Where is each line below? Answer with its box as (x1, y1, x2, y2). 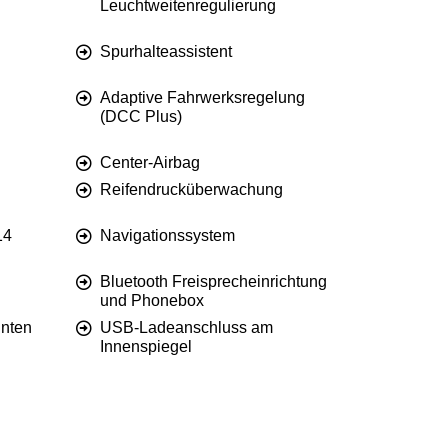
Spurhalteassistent (100, 43, 232, 61)
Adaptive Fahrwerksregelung (100, 89, 305, 107)
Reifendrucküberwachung (100, 181, 283, 199)
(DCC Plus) (100, 108, 182, 126)
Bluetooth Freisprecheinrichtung (100, 273, 327, 291)
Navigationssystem (100, 227, 235, 245)
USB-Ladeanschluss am (100, 319, 273, 337)
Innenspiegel (100, 338, 192, 356)
